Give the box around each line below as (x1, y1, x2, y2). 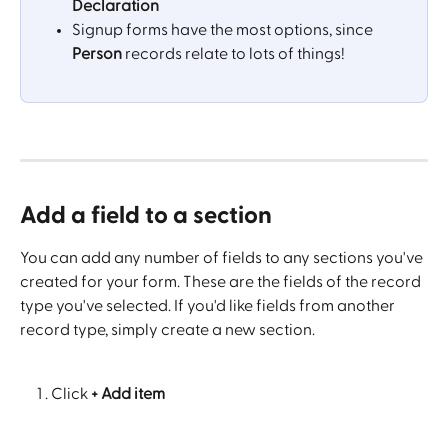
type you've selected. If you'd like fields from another (20, 297, 398, 314)
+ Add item (88, 386, 165, 403)
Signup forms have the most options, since (72, 21, 376, 38)
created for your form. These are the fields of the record (20, 273, 424, 290)
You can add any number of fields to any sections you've (20, 249, 426, 266)
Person (72, 45, 122, 62)
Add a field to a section (20, 203, 272, 228)
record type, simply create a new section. (20, 321, 315, 338)
